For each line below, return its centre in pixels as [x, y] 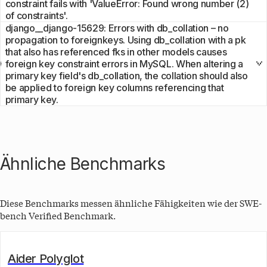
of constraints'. [36, 15]
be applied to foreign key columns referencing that [114, 87]
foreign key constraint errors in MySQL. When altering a [124, 63]
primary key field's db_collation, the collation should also [126, 75]
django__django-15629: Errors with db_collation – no [117, 28]
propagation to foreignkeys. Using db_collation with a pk [125, 40]
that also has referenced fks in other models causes [116, 52]
